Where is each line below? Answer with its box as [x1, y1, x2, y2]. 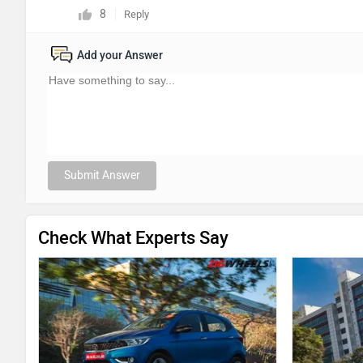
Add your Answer [77, 49, 163, 62]
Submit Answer [64, 169, 140, 182]
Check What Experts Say [38, 227, 228, 249]
